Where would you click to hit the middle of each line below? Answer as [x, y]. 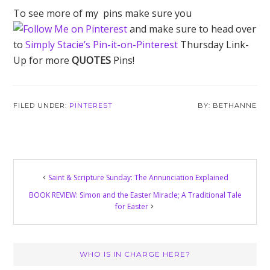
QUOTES [92, 60]
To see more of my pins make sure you [104, 13]
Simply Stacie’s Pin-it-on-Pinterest [102, 45]
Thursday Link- [214, 45]
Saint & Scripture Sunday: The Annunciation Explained [138, 177]
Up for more [43, 60]
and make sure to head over [193, 29]
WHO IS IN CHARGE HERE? [135, 254]
